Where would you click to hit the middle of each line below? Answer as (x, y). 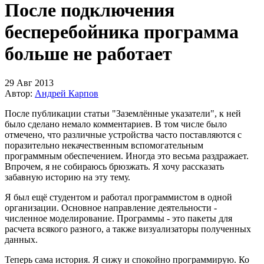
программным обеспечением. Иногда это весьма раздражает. (127, 156)
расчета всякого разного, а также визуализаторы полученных (128, 229)
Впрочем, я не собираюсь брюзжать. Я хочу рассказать (114, 166)
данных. (21, 239)
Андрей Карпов (67, 93)
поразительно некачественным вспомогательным (104, 145)
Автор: (20, 93)
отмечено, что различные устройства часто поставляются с (123, 134)
